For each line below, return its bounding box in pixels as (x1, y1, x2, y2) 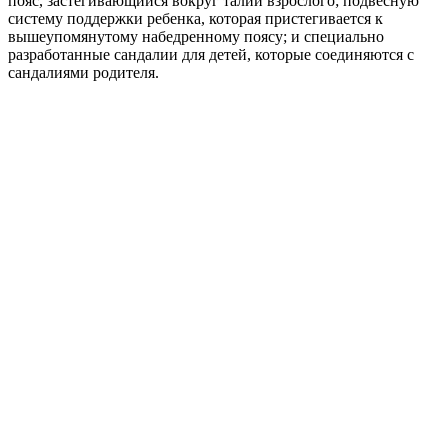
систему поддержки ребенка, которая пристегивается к (8, 9, 383, 27)
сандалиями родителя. (8, 63, 159, 81)
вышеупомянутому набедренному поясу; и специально (8, 27, 384, 45)
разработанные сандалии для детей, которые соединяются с (8, 45, 414, 63)
